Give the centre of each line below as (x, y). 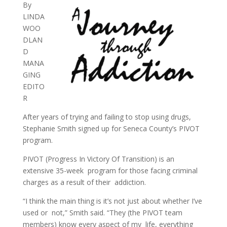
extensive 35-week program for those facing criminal (110, 171)
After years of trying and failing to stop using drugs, (107, 117)
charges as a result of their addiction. (84, 182)
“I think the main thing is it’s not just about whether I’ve (112, 201)
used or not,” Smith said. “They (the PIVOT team (102, 213)
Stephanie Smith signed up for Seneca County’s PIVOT (111, 128)
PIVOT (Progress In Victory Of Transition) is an (98, 159)
